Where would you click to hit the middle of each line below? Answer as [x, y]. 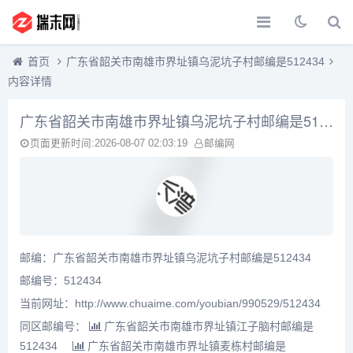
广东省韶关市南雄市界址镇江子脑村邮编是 [209, 327]
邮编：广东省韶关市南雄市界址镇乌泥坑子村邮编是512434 [165, 258]
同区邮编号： [54, 327]
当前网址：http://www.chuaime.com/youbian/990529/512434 [170, 304]
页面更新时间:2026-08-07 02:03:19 [109, 143]
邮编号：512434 [61, 281]
